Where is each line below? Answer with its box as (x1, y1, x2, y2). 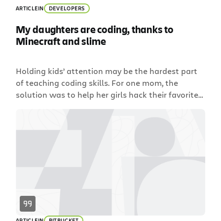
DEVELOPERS (48, 4, 85, 12)
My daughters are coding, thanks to (16, 22, 174, 36)
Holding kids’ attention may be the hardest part (16, 66, 197, 77)
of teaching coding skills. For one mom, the (16, 77, 178, 89)
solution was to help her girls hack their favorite (16, 89, 198, 101)
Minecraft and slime (16, 34, 107, 48)
